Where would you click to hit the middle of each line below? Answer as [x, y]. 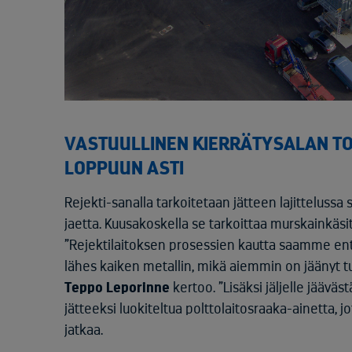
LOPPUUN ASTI [124, 169]
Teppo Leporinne [117, 288]
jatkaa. [84, 330]
